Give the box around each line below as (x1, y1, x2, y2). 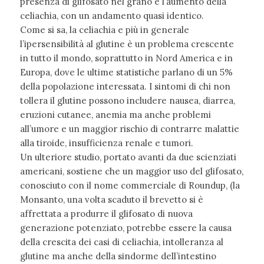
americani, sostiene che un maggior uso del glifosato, (19, 165, 243, 177)
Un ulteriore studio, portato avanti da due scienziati (19, 151, 236, 163)
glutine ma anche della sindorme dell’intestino (19, 250, 216, 262)
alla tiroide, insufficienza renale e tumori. (19, 137, 193, 148)
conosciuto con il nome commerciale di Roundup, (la (19, 179, 240, 191)
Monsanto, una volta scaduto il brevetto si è (19, 193, 203, 205)
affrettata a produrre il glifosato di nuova (19, 207, 193, 219)
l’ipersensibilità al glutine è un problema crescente (19, 38, 234, 49)
